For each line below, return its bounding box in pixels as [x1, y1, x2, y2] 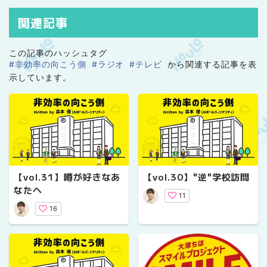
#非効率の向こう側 [9, 59, 86, 70]
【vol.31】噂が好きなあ [14, 170, 121, 183]
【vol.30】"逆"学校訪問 [143, 170, 250, 183]
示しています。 [9, 72, 72, 83]
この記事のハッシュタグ [9, 48, 107, 58]
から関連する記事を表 [164, 59, 257, 70]
